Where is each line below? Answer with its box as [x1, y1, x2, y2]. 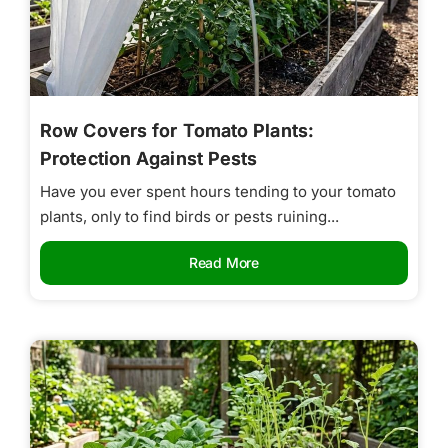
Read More [188, 253, 260, 271]
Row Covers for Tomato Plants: [40, 119, 314, 141]
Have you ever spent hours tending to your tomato [40, 181, 396, 201]
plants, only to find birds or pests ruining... [40, 206, 339, 226]
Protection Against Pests [40, 147, 258, 169]
